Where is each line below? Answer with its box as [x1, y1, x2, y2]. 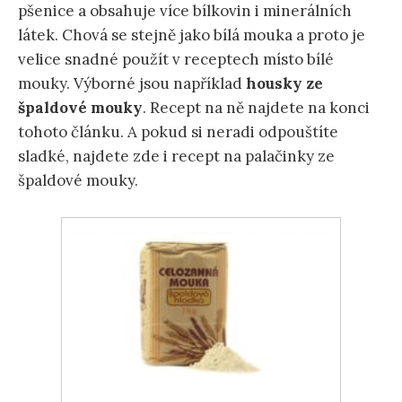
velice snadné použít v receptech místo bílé [18, 49, 334, 70]
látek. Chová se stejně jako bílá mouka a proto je [18, 25, 365, 46]
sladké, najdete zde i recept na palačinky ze [18, 146, 335, 167]
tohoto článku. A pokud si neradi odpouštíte [18, 122, 338, 143]
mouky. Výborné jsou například [18, 74, 246, 94]
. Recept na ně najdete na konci [143, 98, 370, 118]
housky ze [246, 74, 323, 94]
